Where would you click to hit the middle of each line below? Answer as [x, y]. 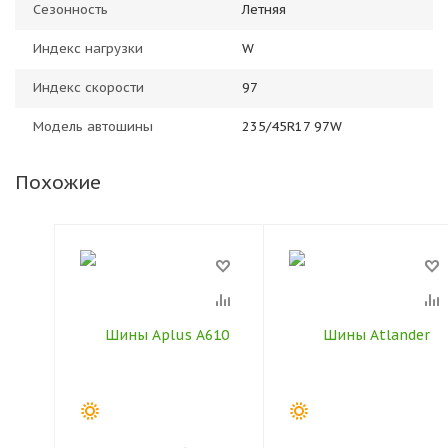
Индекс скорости [88, 87]
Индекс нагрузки [88, 48]
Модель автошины [93, 126]
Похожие [58, 182]
